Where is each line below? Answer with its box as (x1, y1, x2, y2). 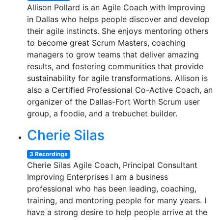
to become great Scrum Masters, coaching (27, 38, 186, 48)
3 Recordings (29, 150, 68, 158)
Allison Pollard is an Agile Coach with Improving (27, 2, 205, 12)
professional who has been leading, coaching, (27, 184, 196, 193)
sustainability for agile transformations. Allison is (27, 73, 208, 83)
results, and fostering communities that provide (27, 61, 203, 71)
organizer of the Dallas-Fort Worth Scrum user (27, 97, 200, 107)
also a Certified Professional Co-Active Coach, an (27, 85, 213, 95)
